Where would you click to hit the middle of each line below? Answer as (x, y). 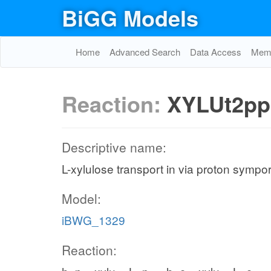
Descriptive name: (114, 147)
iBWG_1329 (93, 220)
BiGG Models (130, 18)
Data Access (216, 52)
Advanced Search (145, 52)
